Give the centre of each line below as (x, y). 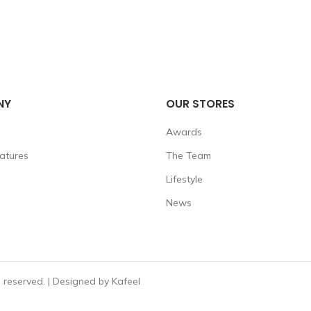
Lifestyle (184, 179)
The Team (188, 155)
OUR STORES (200, 104)
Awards (184, 132)
